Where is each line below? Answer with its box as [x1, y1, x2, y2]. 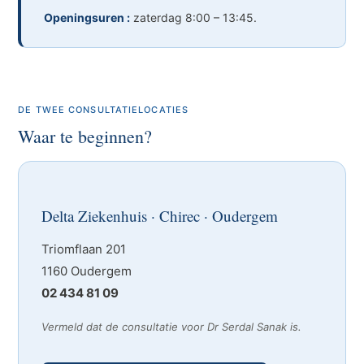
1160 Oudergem [41, 263, 132, 279]
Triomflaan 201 [41, 241, 127, 257]
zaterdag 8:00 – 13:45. [130, 11, 258, 24]
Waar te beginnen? [18, 124, 153, 148]
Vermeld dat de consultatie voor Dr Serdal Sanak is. [41, 320, 302, 333]
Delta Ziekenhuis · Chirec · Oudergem [41, 206, 279, 226]
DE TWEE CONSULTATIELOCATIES [18, 104, 189, 115]
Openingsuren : [44, 11, 131, 24]
